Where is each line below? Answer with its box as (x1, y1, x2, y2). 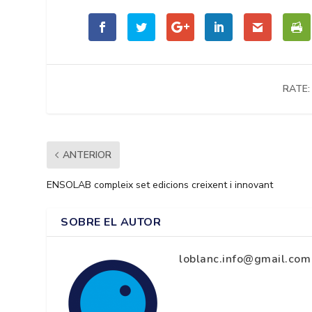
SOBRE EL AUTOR (61, 214, 162, 230)
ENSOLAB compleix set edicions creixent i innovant (47, 178, 274, 192)
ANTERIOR (63, 148, 112, 162)
